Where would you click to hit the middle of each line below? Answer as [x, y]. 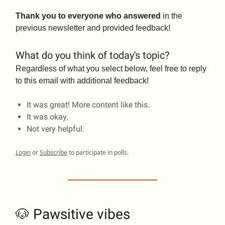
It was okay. [47, 117]
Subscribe [53, 153]
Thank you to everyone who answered [88, 16]
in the [172, 16]
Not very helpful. [55, 129]
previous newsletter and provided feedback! [93, 28]
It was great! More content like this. [88, 105]
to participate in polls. [98, 153]
